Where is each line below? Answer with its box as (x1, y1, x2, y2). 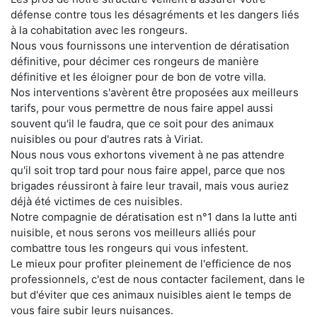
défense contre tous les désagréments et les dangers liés (11, 7, 299, 21)
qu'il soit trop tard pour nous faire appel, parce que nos (11, 163, 285, 177)
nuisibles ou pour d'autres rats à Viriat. (11, 132, 203, 146)
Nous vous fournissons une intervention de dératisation (11, 38, 289, 52)
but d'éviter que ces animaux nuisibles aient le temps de (11, 287, 292, 301)
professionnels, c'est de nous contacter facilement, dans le (11, 272, 305, 286)
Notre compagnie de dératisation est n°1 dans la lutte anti (11, 209, 297, 224)
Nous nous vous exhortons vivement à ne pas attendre (11, 147, 284, 161)
